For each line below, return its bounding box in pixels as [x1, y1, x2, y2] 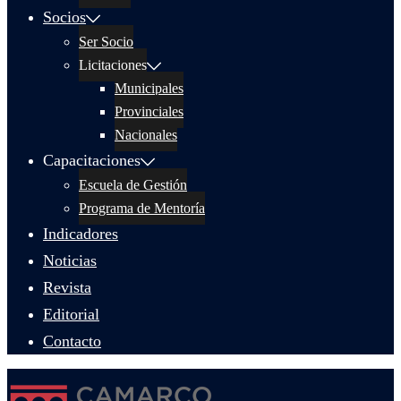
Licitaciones [79, 57, 147, 73]
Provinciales [115, 104, 183, 119]
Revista [43, 278, 91, 296]
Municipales [115, 81, 183, 96]
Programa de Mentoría [79, 200, 205, 216]
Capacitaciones [43, 151, 141, 169]
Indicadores [43, 225, 118, 243]
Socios [43, 8, 86, 26]
